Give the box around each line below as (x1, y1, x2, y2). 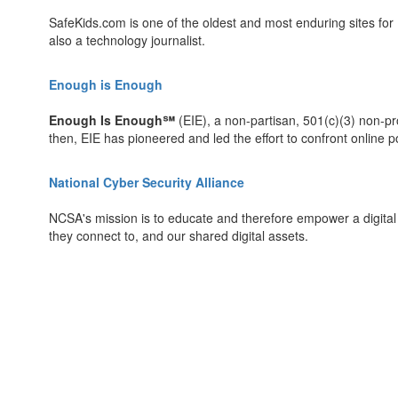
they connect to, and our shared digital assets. (49, 227, 308, 244)
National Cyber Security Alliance (49, 173, 244, 191)
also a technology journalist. (49, 31, 205, 49)
